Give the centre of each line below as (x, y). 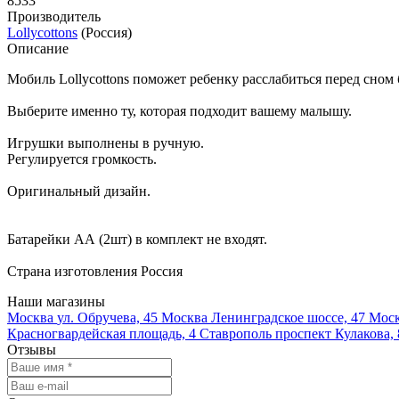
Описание (38, 49)
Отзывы (32, 350)
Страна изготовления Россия (95, 272)
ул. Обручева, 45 (109, 318)
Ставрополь (237, 334)
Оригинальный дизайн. (79, 191)
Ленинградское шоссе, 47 (290, 318)
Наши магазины (56, 302)
